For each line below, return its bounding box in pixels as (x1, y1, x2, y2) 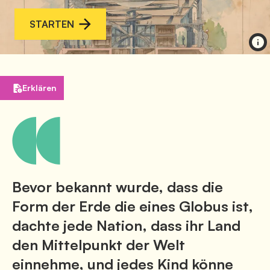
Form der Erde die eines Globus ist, (12, 197, 253, 216)
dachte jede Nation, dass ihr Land (12, 216, 240, 235)
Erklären (22, 83, 57, 93)
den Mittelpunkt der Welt (12, 236, 185, 254)
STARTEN (30, 18, 74, 31)
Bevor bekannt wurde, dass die (12, 178, 223, 196)
